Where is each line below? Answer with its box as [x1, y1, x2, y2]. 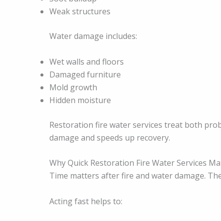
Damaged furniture [49, 69, 121, 80]
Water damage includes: [49, 31, 137, 42]
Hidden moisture [49, 94, 111, 106]
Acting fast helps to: [49, 195, 122, 207]
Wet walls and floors [49, 56, 124, 67]
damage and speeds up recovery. [49, 132, 170, 143]
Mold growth [49, 81, 97, 93]
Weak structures [49, 6, 110, 17]
